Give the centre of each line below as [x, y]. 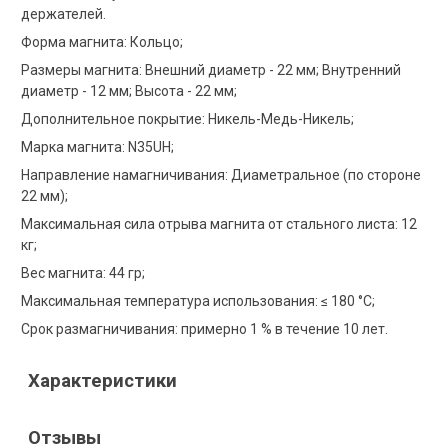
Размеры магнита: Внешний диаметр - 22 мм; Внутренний [211, 69]
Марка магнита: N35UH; [98, 146]
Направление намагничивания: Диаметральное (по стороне [221, 174]
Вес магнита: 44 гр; [83, 272]
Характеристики [103, 380]
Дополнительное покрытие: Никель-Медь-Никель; [188, 118]
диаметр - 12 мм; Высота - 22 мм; [129, 90]
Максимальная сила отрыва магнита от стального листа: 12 [219, 223]
